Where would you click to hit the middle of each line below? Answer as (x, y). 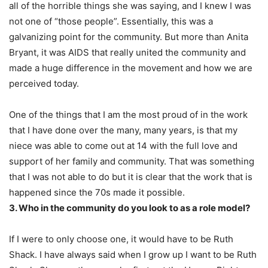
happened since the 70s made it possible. (97, 192)
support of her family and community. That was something (132, 161)
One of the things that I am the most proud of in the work (128, 114)
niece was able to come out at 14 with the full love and (123, 145)
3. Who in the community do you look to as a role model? (130, 208)
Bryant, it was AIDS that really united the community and (127, 52)
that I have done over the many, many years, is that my (123, 130)
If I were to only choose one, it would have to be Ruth (121, 239)
